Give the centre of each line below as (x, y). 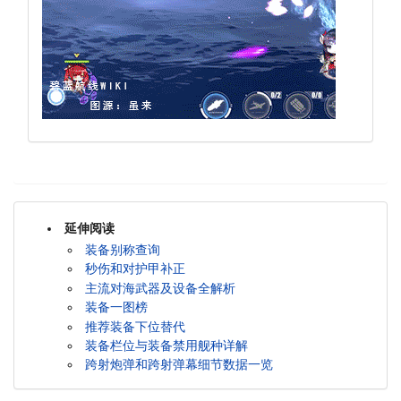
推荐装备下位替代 (135, 326)
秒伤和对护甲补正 (135, 269)
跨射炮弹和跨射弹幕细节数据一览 (179, 365)
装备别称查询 (122, 250)
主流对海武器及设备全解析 (160, 288)
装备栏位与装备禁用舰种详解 (166, 345)
